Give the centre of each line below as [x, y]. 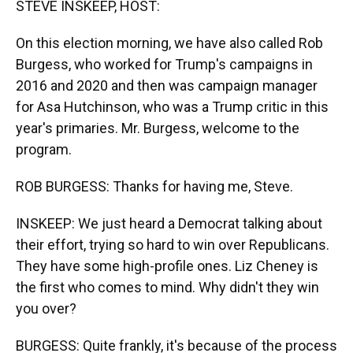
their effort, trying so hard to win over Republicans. [173, 245]
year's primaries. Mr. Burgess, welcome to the [158, 128]
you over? [46, 308]
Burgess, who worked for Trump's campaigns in [164, 64]
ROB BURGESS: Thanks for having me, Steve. [154, 186]
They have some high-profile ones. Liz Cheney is [167, 266]
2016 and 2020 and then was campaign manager [167, 85]
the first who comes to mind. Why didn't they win [167, 287]
